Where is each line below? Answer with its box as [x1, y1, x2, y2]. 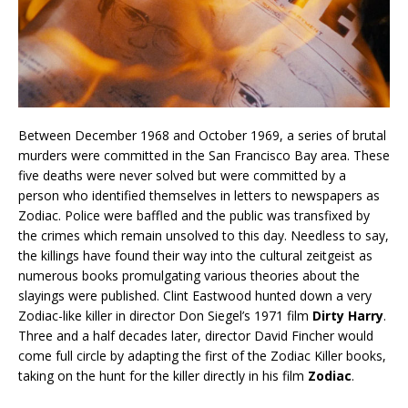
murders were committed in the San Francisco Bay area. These [18, 146, 390, 164]
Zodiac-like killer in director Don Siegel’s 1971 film [18, 306, 312, 324]
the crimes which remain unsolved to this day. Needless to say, [18, 226, 389, 244]
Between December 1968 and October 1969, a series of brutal [18, 126, 386, 144]
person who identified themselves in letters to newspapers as [18, 186, 380, 204]
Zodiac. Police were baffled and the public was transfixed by [18, 206, 370, 224]
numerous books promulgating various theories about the [18, 266, 360, 284]
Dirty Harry [312, 306, 383, 324]
